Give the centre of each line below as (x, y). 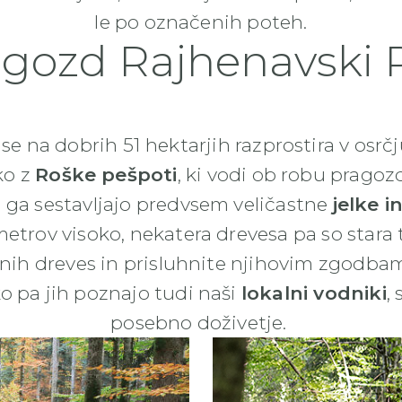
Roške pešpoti (106, 174)
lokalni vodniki (314, 293)
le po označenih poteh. (201, 22)
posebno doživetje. (201, 322)
